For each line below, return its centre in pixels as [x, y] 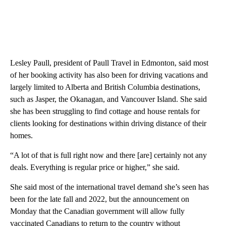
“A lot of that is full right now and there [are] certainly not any [108, 155]
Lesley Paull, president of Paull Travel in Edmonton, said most [109, 63]
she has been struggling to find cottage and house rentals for [105, 111]
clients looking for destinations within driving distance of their [108, 123]
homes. [21, 135]
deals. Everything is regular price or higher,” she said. [95, 167]
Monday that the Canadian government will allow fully [97, 211]
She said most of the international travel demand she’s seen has [109, 187]
